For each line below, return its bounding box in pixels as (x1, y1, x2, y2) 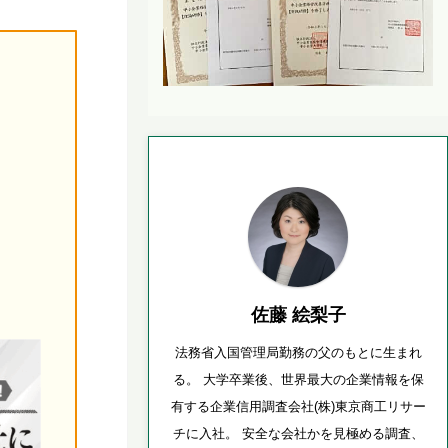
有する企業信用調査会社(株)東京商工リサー (170, 398, 426, 414)
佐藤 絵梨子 (250, 304, 346, 325)
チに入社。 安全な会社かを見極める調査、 (172, 425, 424, 441)
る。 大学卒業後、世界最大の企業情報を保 (172, 371, 424, 387)
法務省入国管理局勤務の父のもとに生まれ (174, 344, 422, 360)
